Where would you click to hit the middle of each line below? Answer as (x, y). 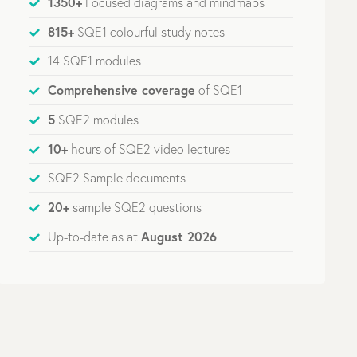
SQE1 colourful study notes (150, 31)
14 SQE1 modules (95, 60)
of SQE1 (219, 90)
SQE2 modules (97, 119)
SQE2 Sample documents (117, 177)
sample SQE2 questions (136, 207)
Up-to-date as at (95, 236)
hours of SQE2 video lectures (149, 149)
